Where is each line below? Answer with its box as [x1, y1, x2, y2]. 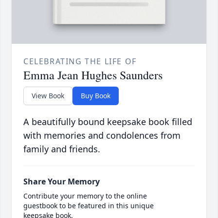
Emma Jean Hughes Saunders [23, 67, 163, 83]
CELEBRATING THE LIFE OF [23, 56, 137, 67]
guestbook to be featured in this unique [23, 201, 154, 211]
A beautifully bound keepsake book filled [23, 116, 192, 128]
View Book [32, 91, 64, 101]
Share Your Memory [23, 176, 100, 187]
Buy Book [81, 91, 110, 101]
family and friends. [23, 143, 100, 155]
